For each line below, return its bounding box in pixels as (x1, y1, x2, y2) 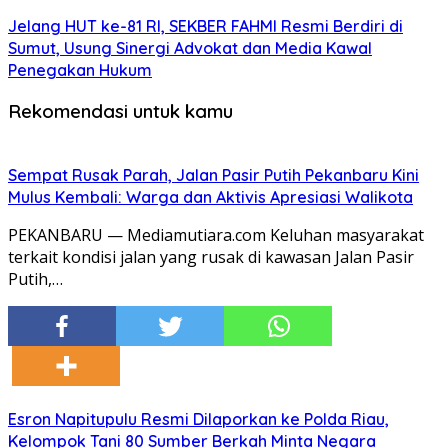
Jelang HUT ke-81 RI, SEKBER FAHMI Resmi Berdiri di (8, 15, 403, 36)
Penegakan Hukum (8, 59, 152, 80)
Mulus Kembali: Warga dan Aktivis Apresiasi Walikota (8, 187, 413, 208)
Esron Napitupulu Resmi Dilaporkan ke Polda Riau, (8, 409, 389, 430)
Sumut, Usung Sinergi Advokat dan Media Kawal (8, 37, 372, 58)
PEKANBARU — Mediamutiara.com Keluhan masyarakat (8, 224, 424, 247)
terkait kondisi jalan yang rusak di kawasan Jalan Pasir (8, 246, 414, 269)
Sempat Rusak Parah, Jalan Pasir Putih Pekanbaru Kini (8, 165, 419, 186)
